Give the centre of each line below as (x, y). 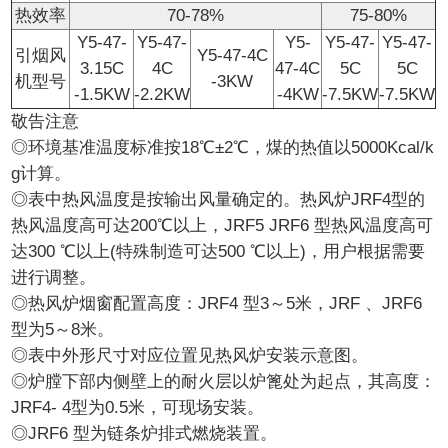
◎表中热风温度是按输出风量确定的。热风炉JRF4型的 (218, 200)
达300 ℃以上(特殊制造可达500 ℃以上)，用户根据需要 (218, 252)
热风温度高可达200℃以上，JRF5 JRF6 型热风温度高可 (222, 226)
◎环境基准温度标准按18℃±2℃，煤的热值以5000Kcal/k (223, 148)
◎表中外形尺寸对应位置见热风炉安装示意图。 (190, 356)
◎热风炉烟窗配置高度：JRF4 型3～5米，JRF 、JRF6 (217, 304)
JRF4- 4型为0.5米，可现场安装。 (138, 408)
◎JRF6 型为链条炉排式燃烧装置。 (144, 434)
